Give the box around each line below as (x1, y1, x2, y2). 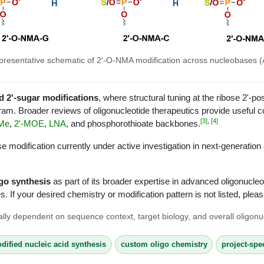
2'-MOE (14, 118, 44, 128)
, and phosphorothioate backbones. (66, 118, 200, 128)
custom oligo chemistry (120, 240, 207, 249)
